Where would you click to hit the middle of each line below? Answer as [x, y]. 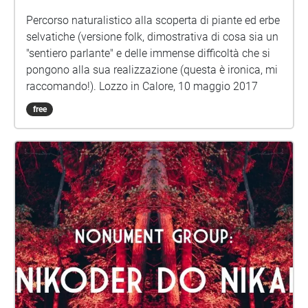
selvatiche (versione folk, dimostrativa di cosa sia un [152, 37]
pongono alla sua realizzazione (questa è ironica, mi [152, 70]
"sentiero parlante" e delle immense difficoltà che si [148, 53]
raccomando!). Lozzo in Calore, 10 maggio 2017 [178, 86]
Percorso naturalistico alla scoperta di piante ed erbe [153, 20]
